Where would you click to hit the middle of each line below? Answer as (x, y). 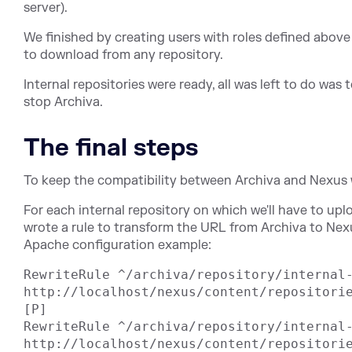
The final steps (111, 148)
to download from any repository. (123, 55)
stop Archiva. (63, 102)
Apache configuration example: (117, 245)
